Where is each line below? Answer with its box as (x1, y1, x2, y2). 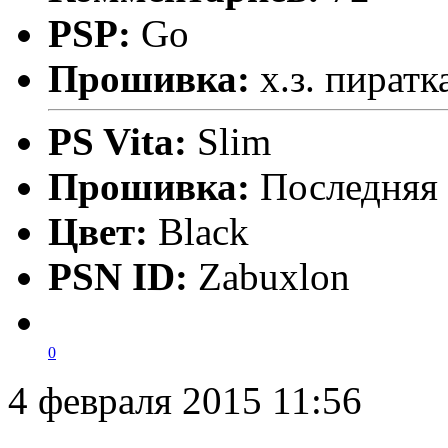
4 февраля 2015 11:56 (8, 378, 362, 422)
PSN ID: (48, 254, 198, 298)
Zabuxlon (198, 254, 350, 298)
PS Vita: (48, 119, 197, 163)
